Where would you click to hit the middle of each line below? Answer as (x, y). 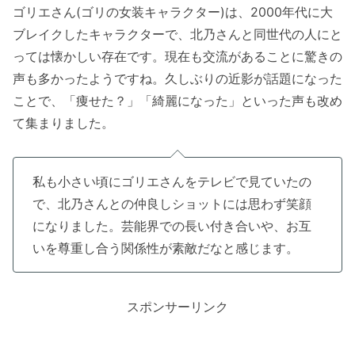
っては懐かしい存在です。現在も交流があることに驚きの (177, 57)
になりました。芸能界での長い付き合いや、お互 (172, 226)
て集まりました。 (63, 123)
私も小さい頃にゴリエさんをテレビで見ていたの (172, 182)
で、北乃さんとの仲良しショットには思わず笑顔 (172, 204)
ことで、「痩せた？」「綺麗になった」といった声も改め (177, 101)
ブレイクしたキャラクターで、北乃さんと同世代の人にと (177, 34)
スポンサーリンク (177, 306)
